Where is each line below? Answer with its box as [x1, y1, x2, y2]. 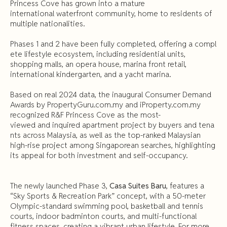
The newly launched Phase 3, [10, 181, 109, 191]
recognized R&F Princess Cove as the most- [10, 110, 161, 120]
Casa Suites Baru [109, 181, 166, 191]
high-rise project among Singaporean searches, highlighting [10, 140, 215, 150]
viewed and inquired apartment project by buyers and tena [10, 120, 214, 130]
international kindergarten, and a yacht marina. [10, 69, 171, 79]
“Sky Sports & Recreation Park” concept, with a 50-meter [10, 191, 206, 201]
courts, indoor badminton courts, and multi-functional [10, 211, 197, 221]
